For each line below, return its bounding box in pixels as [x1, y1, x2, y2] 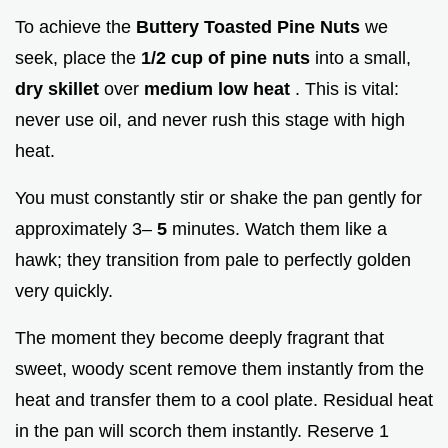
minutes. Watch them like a [172, 218, 387, 239]
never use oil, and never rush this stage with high [15, 109, 405, 130]
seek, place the [15, 47, 141, 68]
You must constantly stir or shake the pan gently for [15, 187, 422, 208]
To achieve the [15, 16, 136, 37]
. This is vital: [295, 78, 399, 99]
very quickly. [15, 280, 113, 301]
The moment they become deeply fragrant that [15, 327, 384, 348]
